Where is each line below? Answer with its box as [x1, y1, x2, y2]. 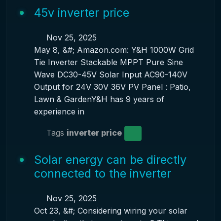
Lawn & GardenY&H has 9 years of [34, 94, 164, 104]
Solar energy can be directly [34, 152, 186, 167]
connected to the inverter [34, 166, 171, 181]
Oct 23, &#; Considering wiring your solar [34, 206, 187, 216]
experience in [34, 107, 84, 116]
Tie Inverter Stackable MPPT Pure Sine [34, 57, 183, 67]
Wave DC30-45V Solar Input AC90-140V [34, 70, 187, 79]
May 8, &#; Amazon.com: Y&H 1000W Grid [34, 45, 194, 55]
